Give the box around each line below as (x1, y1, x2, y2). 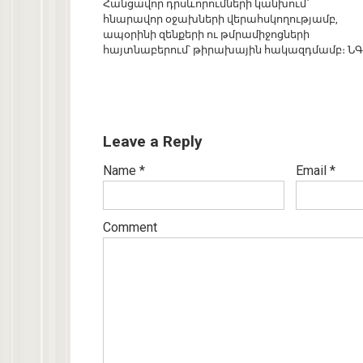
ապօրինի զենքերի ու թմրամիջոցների (103, 28, 310, 41)
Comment (103, 220, 157, 236)
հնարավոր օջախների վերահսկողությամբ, (103, 13, 338, 26)
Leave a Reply (103, 132, 203, 152)
